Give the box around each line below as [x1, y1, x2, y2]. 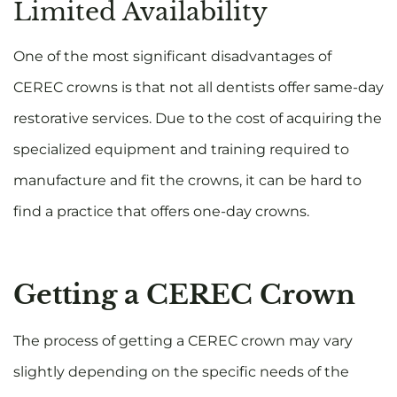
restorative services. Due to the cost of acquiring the [13, 109, 382, 127]
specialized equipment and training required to [13, 140, 349, 158]
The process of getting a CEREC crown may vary [13, 331, 353, 349]
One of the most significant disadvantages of [13, 47, 331, 65]
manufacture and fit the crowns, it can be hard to [13, 171, 362, 189]
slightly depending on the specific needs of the [13, 362, 349, 380]
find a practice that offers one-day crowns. [13, 202, 313, 220]
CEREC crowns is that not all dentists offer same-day [13, 78, 384, 96]
